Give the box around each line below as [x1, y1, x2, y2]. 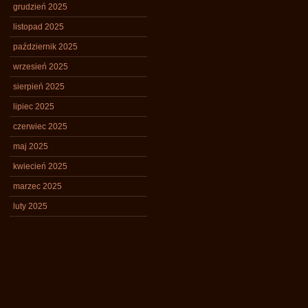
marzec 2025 [13, 181, 62, 191]
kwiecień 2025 [13, 162, 67, 171]
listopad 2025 [13, 22, 64, 32]
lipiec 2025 [13, 102, 54, 111]
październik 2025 [13, 42, 78, 52]
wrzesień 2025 [13, 62, 68, 71]
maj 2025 [13, 142, 48, 151]
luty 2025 [13, 201, 47, 211]
